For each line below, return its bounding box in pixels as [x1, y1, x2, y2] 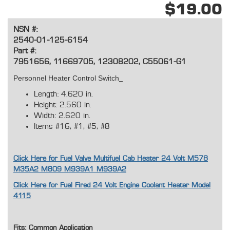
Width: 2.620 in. [34, 112, 90, 120]
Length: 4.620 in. [34, 90, 93, 99]
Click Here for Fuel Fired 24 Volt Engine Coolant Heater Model [13, 182, 210, 189]
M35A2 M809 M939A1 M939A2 [13, 166, 126, 174]
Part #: [13, 47, 36, 55]
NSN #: [13, 26, 37, 34]
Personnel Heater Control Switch [13, 74, 119, 83]
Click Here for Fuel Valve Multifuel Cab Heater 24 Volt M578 [13, 155, 208, 163]
